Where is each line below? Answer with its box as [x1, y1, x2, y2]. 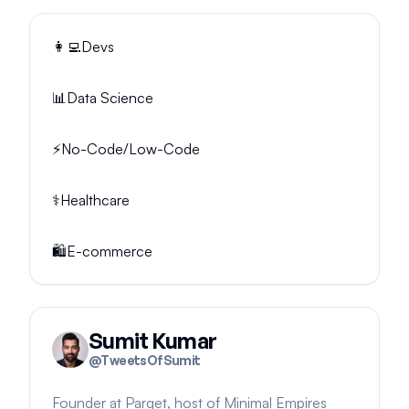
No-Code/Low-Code [61, 140, 200, 158]
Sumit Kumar [89, 327, 217, 354]
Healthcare [60, 191, 130, 209]
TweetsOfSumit [100, 352, 201, 368]
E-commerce [67, 242, 152, 260]
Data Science [67, 89, 153, 107]
